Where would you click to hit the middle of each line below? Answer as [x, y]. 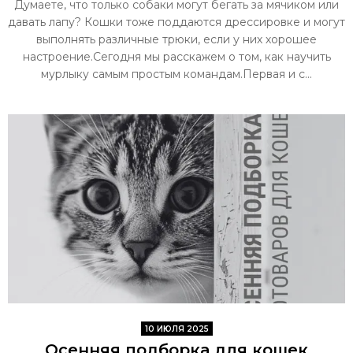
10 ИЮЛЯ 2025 [176, 329]
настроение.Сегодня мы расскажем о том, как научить [176, 56]
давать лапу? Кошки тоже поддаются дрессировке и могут [176, 22]
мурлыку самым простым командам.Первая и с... [176, 74]
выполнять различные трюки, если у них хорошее [176, 39]
